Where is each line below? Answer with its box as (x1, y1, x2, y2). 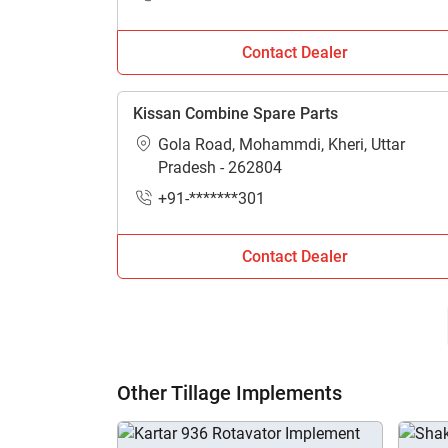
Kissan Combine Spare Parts (133, 104, 338, 123)
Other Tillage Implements (117, 381, 342, 405)
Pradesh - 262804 (158, 158, 282, 177)
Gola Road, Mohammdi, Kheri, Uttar (158, 135, 405, 154)
